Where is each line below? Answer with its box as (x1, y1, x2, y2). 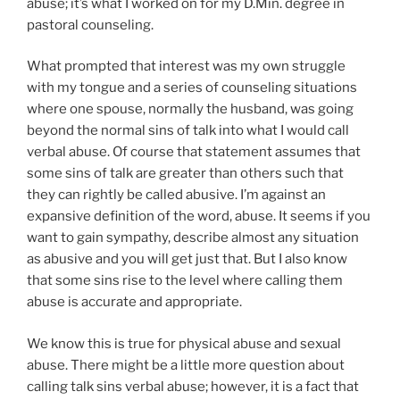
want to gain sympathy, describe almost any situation (27, 229, 359, 246)
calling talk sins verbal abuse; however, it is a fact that (27, 378, 359, 395)
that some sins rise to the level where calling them (27, 272, 343, 289)
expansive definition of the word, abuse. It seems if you (27, 208, 371, 225)
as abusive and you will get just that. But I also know (27, 251, 347, 268)
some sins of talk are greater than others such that (27, 165, 344, 182)
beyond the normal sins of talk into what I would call (27, 122, 349, 139)
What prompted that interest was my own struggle (27, 58, 346, 75)
